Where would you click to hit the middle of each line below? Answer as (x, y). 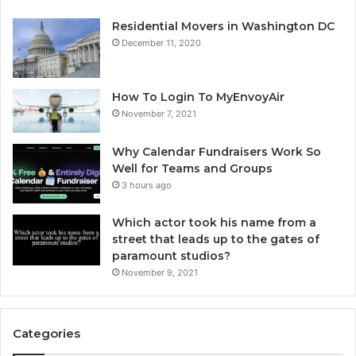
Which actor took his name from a (214, 223)
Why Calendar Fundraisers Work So (217, 152)
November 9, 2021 (160, 273)
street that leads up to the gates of (216, 240)
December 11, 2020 (161, 43)
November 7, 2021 (159, 113)
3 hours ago (147, 186)
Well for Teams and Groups (192, 169)
